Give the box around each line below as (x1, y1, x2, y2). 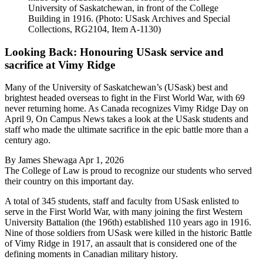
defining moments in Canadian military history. (5, 249, 178, 259)
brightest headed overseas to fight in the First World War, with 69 (5, 93, 245, 103)
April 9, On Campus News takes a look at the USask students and (5, 114, 248, 124)
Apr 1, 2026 (79, 155, 124, 166)
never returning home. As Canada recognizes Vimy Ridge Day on (5, 103, 248, 114)
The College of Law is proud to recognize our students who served (5, 166, 252, 176)
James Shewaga (18, 155, 77, 166)
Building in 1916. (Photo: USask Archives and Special (28, 14, 230, 23)
